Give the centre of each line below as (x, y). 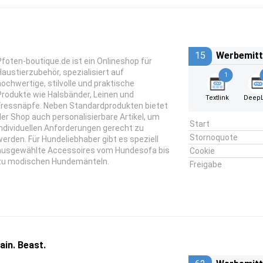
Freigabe (205, 164)
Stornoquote (213, 137)
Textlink (218, 98)
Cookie (202, 151)
